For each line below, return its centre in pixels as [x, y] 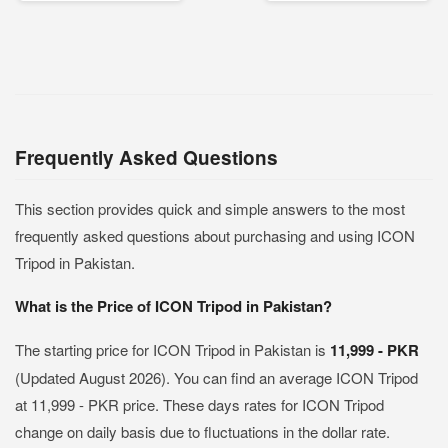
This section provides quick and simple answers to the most [210, 208]
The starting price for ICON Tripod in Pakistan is [172, 349]
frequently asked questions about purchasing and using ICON [215, 235]
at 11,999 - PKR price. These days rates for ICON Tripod [199, 404]
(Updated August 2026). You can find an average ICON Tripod [216, 377]
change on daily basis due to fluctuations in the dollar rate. [202, 431]
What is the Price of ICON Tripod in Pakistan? [173, 306]
